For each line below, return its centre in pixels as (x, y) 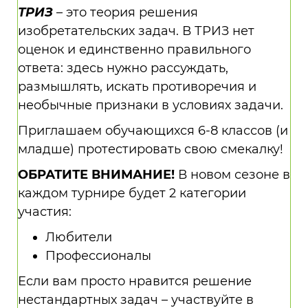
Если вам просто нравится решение (135, 281)
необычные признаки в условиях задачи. (151, 105)
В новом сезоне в (234, 175)
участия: (45, 212)
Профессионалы (98, 256)
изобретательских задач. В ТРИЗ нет (136, 31)
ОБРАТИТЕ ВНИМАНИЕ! (98, 175)
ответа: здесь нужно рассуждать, (123, 68)
